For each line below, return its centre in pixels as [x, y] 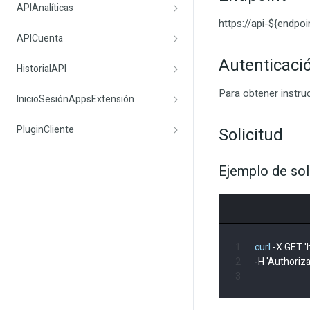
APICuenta [40, 38]
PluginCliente [45, 130]
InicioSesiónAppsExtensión [75, 99]
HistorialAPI [42, 69]
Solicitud [251, 135]
